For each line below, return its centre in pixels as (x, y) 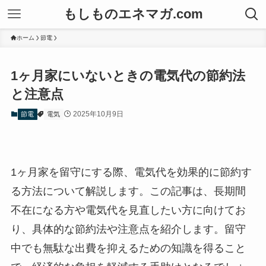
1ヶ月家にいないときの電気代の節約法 (128, 76)
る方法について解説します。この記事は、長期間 (128, 191)
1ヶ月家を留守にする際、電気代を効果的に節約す (131, 172)
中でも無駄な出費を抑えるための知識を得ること (128, 248)
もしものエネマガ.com (133, 14)
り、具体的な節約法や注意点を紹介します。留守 (128, 229)
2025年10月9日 (98, 114)
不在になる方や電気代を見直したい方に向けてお (128, 210)
